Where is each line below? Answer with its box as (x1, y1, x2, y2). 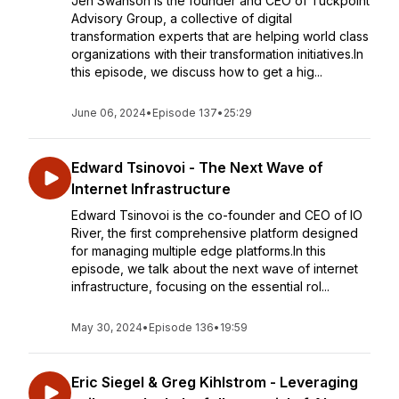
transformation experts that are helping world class (71, 28, 369, 44)
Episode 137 (152, 106, 217, 119)
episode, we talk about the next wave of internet (71, 261, 358, 276)
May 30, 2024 (71, 321, 142, 334)
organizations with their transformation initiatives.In (71, 46, 363, 61)
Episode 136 (149, 321, 214, 334)
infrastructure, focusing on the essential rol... (71, 279, 330, 294)
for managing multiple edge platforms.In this (71, 243, 326, 258)
